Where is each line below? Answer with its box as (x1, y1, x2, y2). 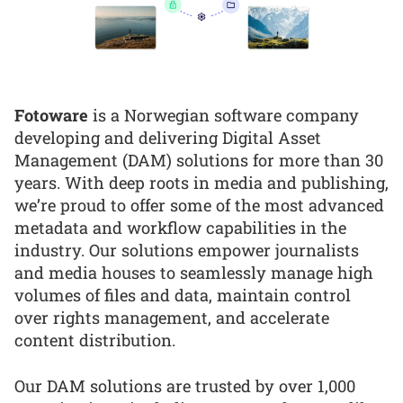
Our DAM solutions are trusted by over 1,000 (14, 374, 355, 397)
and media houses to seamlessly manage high (14, 261, 373, 283)
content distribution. (14, 328, 175, 351)
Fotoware (14, 103, 88, 126)
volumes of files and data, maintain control (14, 283, 351, 306)
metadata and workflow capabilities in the (14, 216, 346, 238)
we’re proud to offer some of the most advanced (14, 193, 384, 216)
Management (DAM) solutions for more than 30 (14, 148, 383, 171)
